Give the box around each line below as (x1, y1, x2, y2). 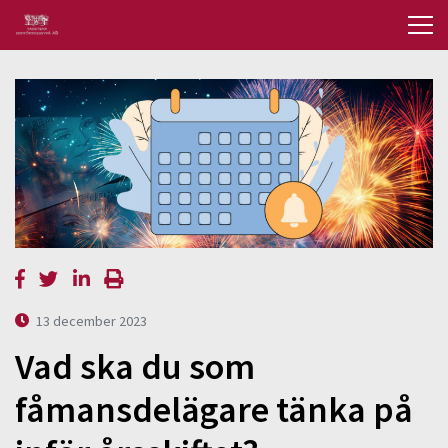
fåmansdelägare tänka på (15, 387, 413, 433)
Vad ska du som (15, 344, 255, 390)
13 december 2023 (36, 311, 148, 330)
